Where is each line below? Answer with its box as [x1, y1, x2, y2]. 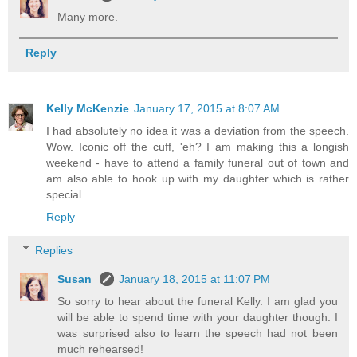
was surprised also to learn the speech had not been [57, 326, 338, 339]
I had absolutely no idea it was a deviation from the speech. [46, 124, 349, 137]
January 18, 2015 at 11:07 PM [119, 272, 271, 285]
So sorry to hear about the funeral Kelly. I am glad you [57, 294, 338, 308]
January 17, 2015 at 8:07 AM [134, 101, 280, 115]
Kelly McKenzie [46, 101, 129, 115]
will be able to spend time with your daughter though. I [57, 310, 338, 324]
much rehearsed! [57, 342, 144, 355]
